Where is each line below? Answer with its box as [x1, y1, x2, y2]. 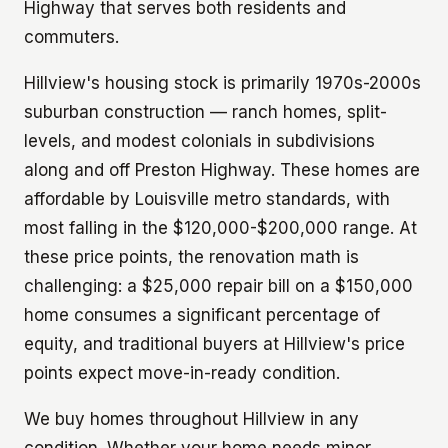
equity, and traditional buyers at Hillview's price [24, 333, 405, 354]
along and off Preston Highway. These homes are [24, 159, 420, 180]
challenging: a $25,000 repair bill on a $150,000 [24, 275, 413, 296]
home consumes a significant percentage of [24, 304, 380, 325]
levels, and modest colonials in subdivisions [24, 130, 375, 151]
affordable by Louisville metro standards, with [24, 188, 390, 209]
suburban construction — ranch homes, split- [24, 101, 387, 122]
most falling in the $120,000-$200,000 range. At [24, 217, 417, 238]
